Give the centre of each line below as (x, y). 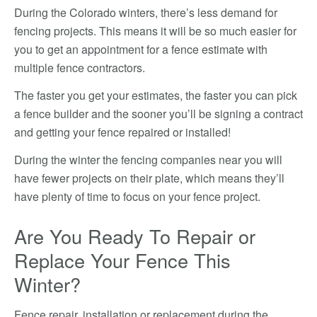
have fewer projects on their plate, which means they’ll (149, 178)
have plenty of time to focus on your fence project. (137, 196)
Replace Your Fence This (122, 260)
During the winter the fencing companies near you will (148, 160)
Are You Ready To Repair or (135, 236)
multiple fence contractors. (80, 68)
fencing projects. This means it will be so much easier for (155, 31)
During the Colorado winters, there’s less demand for (146, 12)
